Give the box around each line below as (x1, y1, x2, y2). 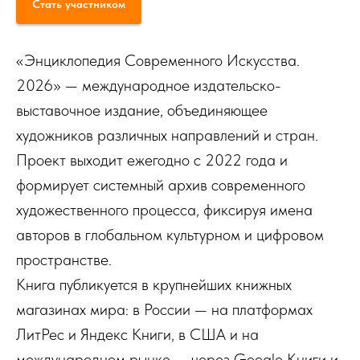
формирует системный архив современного (16, 174, 305, 194)
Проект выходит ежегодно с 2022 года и (16, 149, 288, 170)
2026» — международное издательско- (16, 75, 281, 95)
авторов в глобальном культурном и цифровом (16, 224, 324, 244)
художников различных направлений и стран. (16, 125, 318, 145)
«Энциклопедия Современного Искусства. (16, 50, 300, 70)
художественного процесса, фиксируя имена (16, 199, 313, 219)
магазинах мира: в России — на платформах (16, 299, 313, 319)
